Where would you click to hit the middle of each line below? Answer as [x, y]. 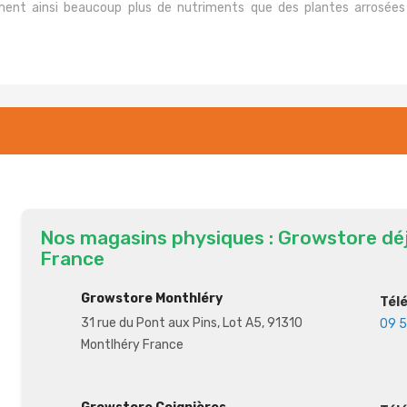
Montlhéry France [132, 345]
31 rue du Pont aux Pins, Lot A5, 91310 [191, 323]
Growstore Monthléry [151, 298]
